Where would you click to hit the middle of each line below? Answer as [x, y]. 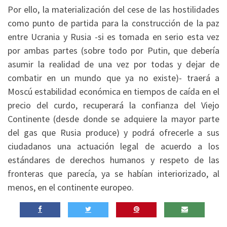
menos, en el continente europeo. [71, 187]
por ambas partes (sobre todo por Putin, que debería [113, 51]
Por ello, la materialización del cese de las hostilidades [113, 10]
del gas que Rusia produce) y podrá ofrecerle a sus [113, 133]
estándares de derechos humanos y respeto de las [113, 160]
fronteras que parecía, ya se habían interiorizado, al [113, 174]
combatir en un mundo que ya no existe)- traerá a [113, 78]
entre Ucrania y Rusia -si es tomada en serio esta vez [113, 37]
